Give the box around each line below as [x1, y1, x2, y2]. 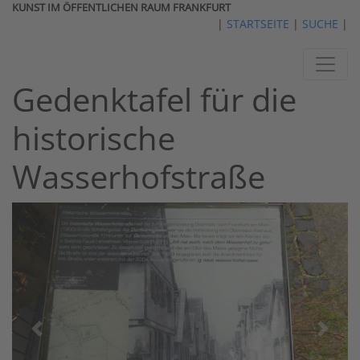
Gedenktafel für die [12, 77, 297, 121]
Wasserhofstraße [12, 154, 265, 198]
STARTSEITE [227, 16, 289, 31]
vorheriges [35, 328, 93, 344]
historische [12, 116, 175, 160]
